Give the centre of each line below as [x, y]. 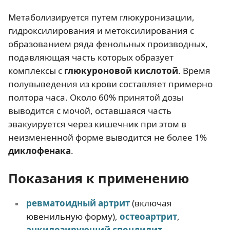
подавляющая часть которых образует [91, 57]
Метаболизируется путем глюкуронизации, [101, 17]
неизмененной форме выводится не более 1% [108, 137]
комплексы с [36, 70]
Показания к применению [99, 178]
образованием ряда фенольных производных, [108, 44]
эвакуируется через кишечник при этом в [97, 124]
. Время [194, 70]
